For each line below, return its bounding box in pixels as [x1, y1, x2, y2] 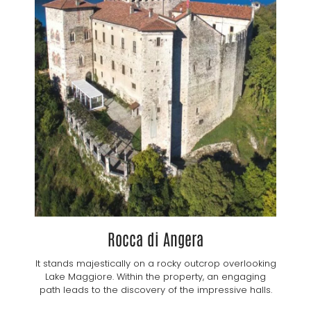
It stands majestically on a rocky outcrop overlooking [35, 257, 276, 271]
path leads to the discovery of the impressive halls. [39, 283, 272, 297]
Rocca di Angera [108, 228, 203, 249]
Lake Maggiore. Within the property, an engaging [45, 270, 266, 284]
